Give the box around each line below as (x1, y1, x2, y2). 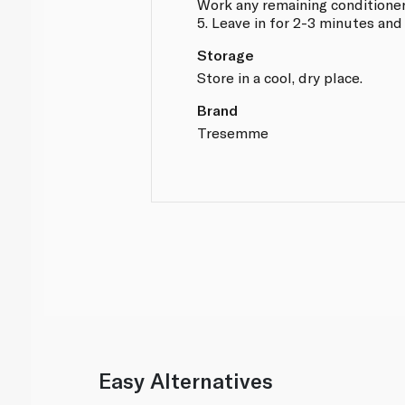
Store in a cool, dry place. (197, 68, 363, 86)
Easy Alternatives (99, 368, 274, 394)
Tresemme (197, 123, 269, 141)
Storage (197, 45, 255, 63)
